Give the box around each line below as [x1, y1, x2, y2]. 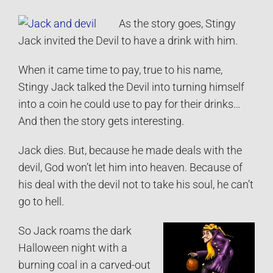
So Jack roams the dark [18, 225, 132, 238]
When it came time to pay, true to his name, [18, 64, 222, 77]
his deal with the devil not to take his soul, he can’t [18, 179, 253, 191]
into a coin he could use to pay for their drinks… [18, 98, 241, 111]
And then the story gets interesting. [18, 115, 184, 128]
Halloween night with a [18, 242, 127, 255]
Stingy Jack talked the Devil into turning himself [18, 81, 244, 94]
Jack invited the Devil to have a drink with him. [18, 35, 238, 48]
